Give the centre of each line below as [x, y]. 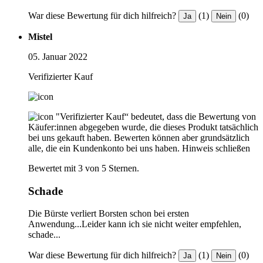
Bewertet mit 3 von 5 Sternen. [84, 168]
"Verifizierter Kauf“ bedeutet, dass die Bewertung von [156, 116]
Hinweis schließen [216, 148]
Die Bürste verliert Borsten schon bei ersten [109, 214]
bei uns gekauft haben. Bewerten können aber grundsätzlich [139, 137]
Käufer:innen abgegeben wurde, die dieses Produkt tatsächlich [143, 127]
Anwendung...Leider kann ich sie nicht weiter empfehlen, [135, 224]
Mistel [40, 36]
